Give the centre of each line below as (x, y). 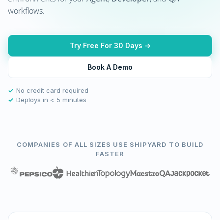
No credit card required (52, 90)
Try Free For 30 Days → (110, 45)
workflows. (26, 11)
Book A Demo (110, 67)
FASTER (110, 154)
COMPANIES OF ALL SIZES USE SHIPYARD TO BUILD (110, 144)
